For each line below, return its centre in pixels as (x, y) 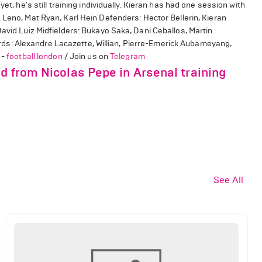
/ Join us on (86, 56)
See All (228, 180)
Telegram (127, 56)
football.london (35, 56)
